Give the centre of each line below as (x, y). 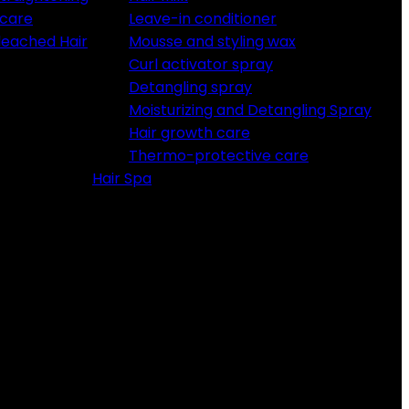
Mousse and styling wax (212, 42)
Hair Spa (122, 178)
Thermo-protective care (219, 156)
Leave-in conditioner (203, 19)
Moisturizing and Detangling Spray (250, 110)
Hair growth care (189, 133)
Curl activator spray (201, 64)
